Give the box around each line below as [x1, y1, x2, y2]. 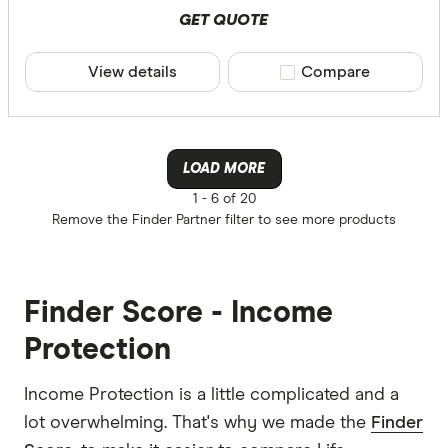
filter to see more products [221, 213, 396, 228]
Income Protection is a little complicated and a [24, 386, 399, 405]
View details [87, 64, 177, 81]
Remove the [52, 213, 132, 228]
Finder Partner [132, 213, 221, 228]
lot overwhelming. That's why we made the [24, 414, 371, 433]
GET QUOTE [179, 12, 269, 29]
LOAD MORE [183, 162, 265, 177]
